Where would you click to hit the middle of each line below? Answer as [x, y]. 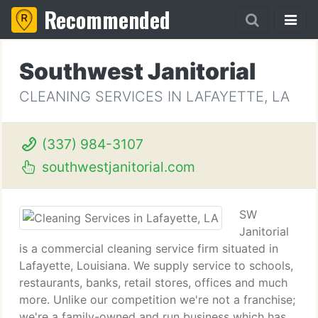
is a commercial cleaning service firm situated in [149, 248]
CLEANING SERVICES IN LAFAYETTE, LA [154, 97]
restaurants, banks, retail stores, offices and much [153, 283]
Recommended [107, 20]
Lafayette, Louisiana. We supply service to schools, [156, 265]
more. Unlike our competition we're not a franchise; [157, 300]
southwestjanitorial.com [116, 167]
